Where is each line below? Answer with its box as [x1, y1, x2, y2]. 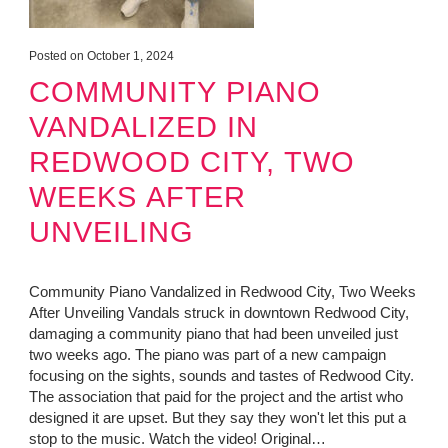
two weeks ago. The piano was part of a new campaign [28, 346, 386, 364]
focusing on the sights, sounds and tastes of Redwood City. [28, 367, 414, 385]
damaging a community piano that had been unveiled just [28, 325, 398, 343]
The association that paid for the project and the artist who [28, 388, 403, 406]
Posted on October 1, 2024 [28, 49, 174, 64]
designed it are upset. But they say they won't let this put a [28, 409, 406, 427]
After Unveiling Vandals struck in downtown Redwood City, [28, 304, 409, 322]
